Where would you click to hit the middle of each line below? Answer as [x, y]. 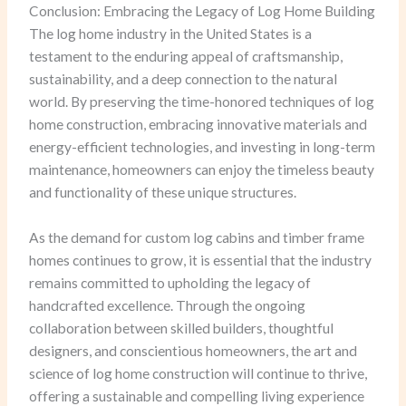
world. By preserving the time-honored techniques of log [202, 102]
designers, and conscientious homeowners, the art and [193, 351]
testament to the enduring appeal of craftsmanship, [186, 57]
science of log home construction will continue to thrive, [198, 374]
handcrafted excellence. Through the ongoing [168, 306]
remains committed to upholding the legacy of [170, 283]
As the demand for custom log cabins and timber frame [197, 238]
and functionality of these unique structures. [163, 193]
